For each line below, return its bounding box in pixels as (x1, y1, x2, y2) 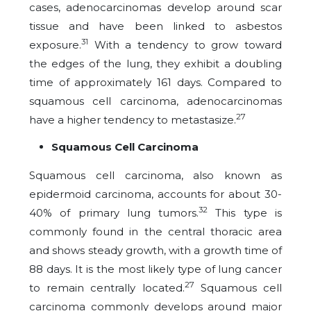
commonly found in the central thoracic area (29, 225, 282, 238)
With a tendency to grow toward (88, 38, 282, 51)
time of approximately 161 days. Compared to (29, 76, 282, 89)
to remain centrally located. (29, 281, 185, 294)
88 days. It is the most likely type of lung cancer (29, 262, 282, 276)
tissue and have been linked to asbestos (29, 19, 282, 33)
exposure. (29, 38, 81, 51)
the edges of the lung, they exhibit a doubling (29, 57, 282, 70)
